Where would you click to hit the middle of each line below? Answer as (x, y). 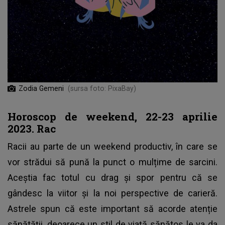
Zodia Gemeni (41, 88)
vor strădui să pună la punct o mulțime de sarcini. (113, 162)
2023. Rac (32, 128)
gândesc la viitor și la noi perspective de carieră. (113, 193)
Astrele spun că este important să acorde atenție (113, 208)
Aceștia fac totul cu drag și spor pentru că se (113, 177)
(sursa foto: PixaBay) (102, 88)
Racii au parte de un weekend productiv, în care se (113, 146)
